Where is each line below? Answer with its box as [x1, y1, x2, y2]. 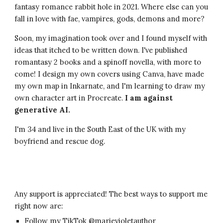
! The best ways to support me [105, 189, 208, 199]
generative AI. [14, 105, 71, 114]
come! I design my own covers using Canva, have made [14, 69, 205, 79]
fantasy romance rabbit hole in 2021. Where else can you [14, 2, 209, 11]
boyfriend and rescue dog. [14, 136, 106, 146]
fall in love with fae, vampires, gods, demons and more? [14, 14, 205, 23]
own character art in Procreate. [14, 93, 125, 103]
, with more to [153, 57, 202, 67]
